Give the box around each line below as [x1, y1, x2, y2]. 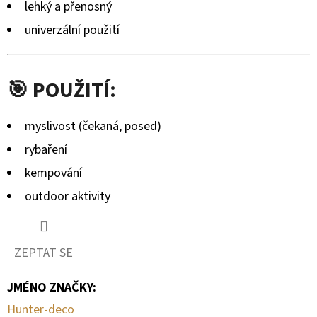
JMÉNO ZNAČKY [7, 278, 93, 296]
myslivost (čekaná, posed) [25, 117, 161, 135]
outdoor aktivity [25, 187, 110, 205]
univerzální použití [25, 21, 120, 39]
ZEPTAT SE [14, 243, 73, 262]
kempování [25, 163, 82, 182]
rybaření [25, 140, 67, 158]
